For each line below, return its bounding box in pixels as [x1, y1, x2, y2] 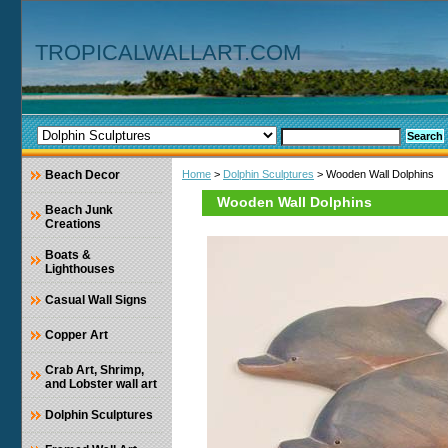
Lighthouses [45, 262, 115, 277]
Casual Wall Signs [45, 293, 147, 308]
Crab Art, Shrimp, [45, 363, 144, 378]
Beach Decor [45, 168, 120, 183]
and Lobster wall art [45, 377, 157, 392]
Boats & [45, 248, 91, 263]
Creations [45, 217, 101, 232]
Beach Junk [45, 203, 113, 218]
